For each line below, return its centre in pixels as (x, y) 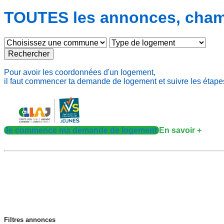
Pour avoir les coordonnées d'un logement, (80, 72)
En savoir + (180, 130)
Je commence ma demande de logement (81, 130)
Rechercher (29, 54)
